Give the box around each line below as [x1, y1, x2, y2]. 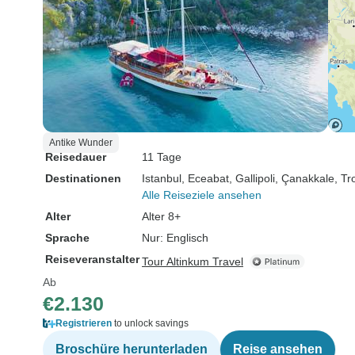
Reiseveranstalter [45, 253, 139, 265]
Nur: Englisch [142, 231, 208, 244]
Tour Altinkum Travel [142, 255, 243, 268]
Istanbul [142, 172, 181, 185]
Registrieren [55, 318, 112, 329]
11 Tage [142, 151, 181, 163]
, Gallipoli [229, 172, 275, 185]
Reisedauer [45, 151, 106, 163]
